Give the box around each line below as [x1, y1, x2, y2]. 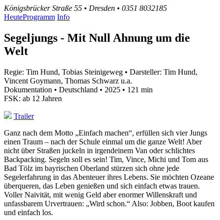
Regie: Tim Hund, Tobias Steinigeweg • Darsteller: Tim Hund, [4, 67, 197, 76]
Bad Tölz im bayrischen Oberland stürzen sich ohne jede [4, 164, 179, 172]
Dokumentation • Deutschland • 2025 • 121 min [4, 85, 153, 94]
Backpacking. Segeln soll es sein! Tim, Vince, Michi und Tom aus [4, 155, 208, 164]
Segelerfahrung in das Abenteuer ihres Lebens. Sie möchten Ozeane [4, 172, 214, 181]
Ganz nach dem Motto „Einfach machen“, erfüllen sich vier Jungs [4, 128, 207, 137]
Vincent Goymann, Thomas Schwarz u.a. [4, 76, 132, 85]
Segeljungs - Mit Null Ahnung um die [4, 31, 190, 44]
